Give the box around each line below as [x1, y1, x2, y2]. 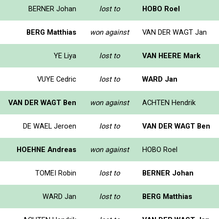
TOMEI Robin [35, 168, 76, 177]
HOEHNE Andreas [17, 145, 76, 154]
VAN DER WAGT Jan [142, 27, 207, 37]
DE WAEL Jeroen [23, 121, 76, 131]
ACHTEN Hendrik [142, 98, 196, 107]
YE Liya [54, 51, 76, 60]
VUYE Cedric [37, 74, 76, 84]
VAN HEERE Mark [142, 51, 200, 60]
